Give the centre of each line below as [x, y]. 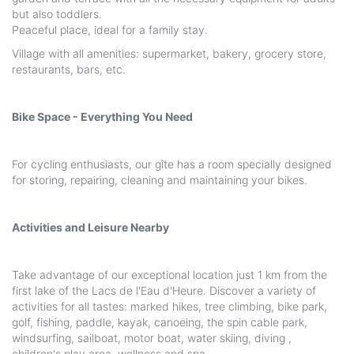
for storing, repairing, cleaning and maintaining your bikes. [160, 180]
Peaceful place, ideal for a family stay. [110, 30]
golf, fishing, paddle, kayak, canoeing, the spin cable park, [160, 322]
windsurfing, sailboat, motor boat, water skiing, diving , [152, 338]
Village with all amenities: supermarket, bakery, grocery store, [169, 54]
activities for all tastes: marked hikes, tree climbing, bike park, [169, 307]
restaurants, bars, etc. [69, 70]
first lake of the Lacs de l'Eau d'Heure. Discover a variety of [164, 291]
